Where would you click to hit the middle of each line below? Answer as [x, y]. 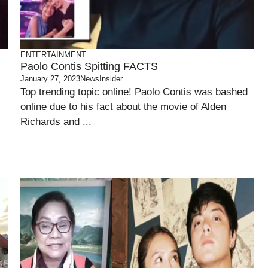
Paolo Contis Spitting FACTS [89, 66]
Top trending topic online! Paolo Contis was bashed [134, 92]
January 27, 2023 [50, 79]
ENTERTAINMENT [53, 55]
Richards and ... [56, 122]
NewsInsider [101, 79]
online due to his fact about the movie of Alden [123, 107]
